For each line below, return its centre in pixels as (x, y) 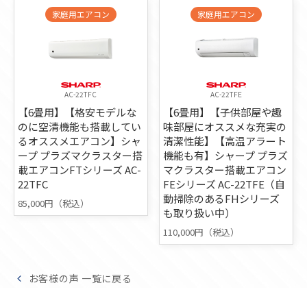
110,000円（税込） (201, 232)
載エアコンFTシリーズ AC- (79, 170)
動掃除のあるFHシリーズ (222, 199)
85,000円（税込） (53, 204)
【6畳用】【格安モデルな (77, 112)
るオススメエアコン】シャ (79, 141)
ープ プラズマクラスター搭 (80, 156)
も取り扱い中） (199, 213)
